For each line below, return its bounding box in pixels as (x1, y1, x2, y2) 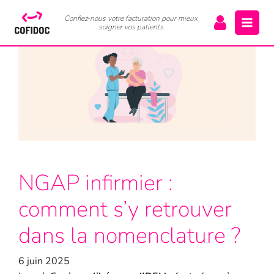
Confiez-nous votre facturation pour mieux (64, 13, 198, 23)
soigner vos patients (98, 21, 163, 32)
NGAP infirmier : (18, 168, 173, 198)
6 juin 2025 (18, 254, 70, 268)
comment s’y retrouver (18, 194, 232, 224)
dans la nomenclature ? (18, 220, 240, 251)
